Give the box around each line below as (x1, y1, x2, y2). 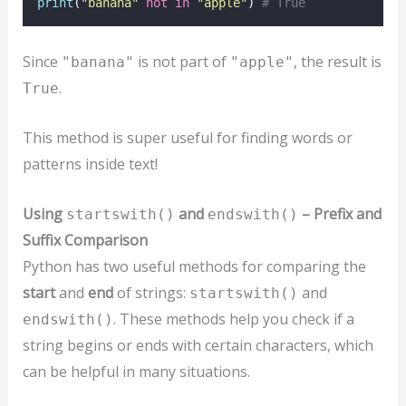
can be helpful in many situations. (22, 361, 250, 382)
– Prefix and (297, 203, 382, 224)
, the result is (293, 52, 382, 72)
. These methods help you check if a (112, 308, 354, 329)
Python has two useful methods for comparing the (22, 256, 366, 276)
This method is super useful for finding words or (22, 128, 353, 148)
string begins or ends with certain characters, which (22, 334, 373, 355)
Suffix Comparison (22, 229, 148, 250)
